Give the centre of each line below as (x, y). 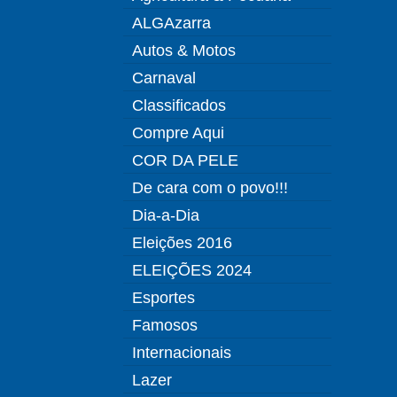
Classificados (179, 105)
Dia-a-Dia (166, 215)
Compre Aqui (178, 132)
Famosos (165, 325)
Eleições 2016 (182, 242)
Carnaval (164, 78)
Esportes (163, 297)
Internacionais (182, 352)
